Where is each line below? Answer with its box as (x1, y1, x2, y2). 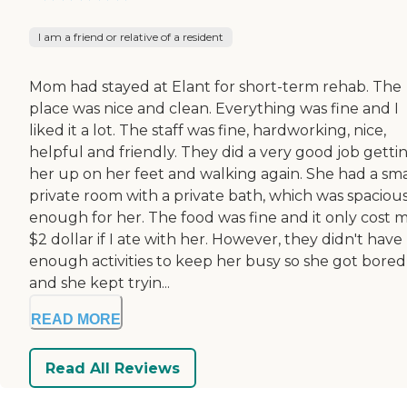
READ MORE (31, 312, 121, 328)
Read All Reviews (45, 359, 180, 377)
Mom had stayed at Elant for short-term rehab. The (29, 78, 402, 96)
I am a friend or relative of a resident (38, 30, 223, 45)
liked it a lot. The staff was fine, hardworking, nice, (29, 122, 386, 140)
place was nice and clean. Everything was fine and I (29, 100, 399, 118)
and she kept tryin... (29, 274, 170, 293)
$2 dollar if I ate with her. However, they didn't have (29, 231, 402, 249)
